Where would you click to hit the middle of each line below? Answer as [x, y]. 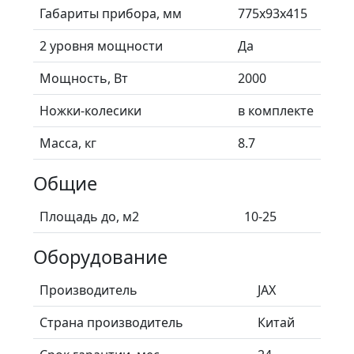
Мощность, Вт [84, 78]
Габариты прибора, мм [111, 13]
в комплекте [276, 110]
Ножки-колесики [90, 110]
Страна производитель [111, 322]
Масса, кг [68, 143]
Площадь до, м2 [89, 216]
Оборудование [100, 256]
